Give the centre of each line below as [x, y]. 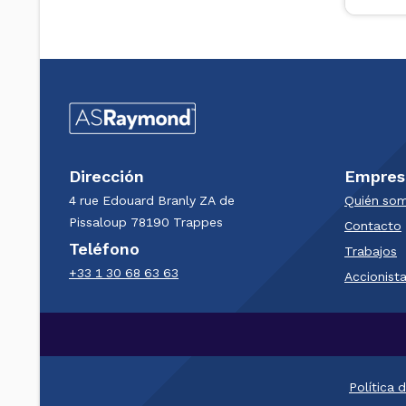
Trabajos [371, 251]
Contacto [373, 226]
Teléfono [104, 249]
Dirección [106, 176]
